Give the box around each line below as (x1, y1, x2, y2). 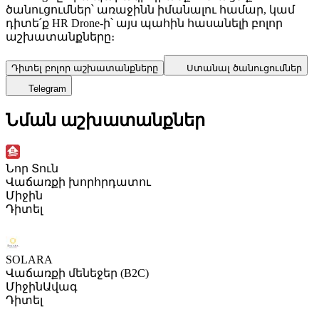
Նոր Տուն (6, 162, 58, 174)
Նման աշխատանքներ (6, 110, 205, 130)
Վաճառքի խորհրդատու (6, 175, 151, 188)
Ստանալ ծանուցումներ (187, 62, 302, 73)
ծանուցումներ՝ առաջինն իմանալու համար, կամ (6, 3, 295, 16)
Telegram (28, 83, 66, 94)
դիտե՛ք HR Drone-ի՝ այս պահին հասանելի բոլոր (6, 16, 283, 29)
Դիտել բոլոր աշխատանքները (11, 62, 158, 73)
